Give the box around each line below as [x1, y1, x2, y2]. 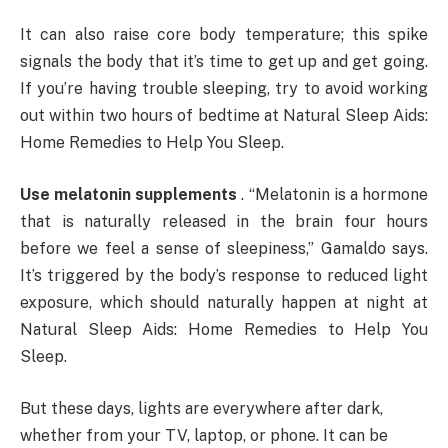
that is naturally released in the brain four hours [20, 212, 428, 232]
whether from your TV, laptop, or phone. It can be [20, 425, 388, 445]
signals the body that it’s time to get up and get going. [20, 52, 428, 72]
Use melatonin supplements [20, 185, 238, 205]
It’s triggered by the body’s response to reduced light [20, 266, 428, 286]
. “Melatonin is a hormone [237, 185, 429, 205]
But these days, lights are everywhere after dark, [20, 398, 383, 418]
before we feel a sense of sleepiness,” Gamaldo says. [20, 239, 428, 259]
